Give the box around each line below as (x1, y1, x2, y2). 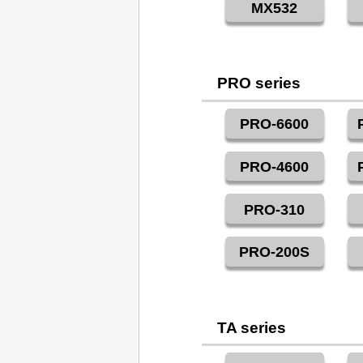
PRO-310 (244, 201, 305, 218)
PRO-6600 (240, 116, 310, 133)
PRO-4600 (240, 158, 310, 175)
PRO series (217, 75, 301, 92)
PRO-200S (239, 244, 310, 261)
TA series (217, 318, 287, 336)
